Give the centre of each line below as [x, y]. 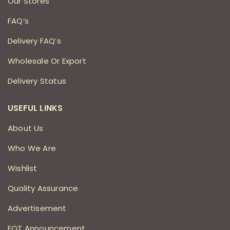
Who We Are [32, 148]
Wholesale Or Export [47, 61]
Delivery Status [37, 81]
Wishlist [23, 168]
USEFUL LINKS [35, 108]
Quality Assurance [43, 188]
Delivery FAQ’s [34, 41]
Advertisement [37, 208]
